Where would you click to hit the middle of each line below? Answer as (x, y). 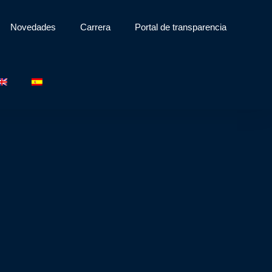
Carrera (96, 27)
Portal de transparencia (181, 27)
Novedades (33, 27)
